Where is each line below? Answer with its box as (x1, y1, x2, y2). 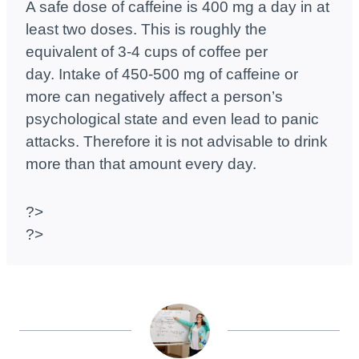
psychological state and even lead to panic (26, 111, 319, 128)
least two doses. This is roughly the (26, 21, 267, 38)
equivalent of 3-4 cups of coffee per (26, 43, 268, 61)
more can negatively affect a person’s (26, 88, 283, 106)
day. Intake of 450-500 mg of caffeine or (26, 66, 298, 83)
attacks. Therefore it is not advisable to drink (26, 133, 328, 151)
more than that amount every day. (26, 155, 256, 173)
